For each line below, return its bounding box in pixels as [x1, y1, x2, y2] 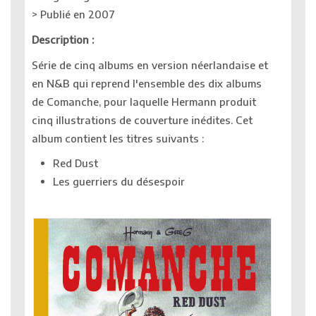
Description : [32, 32, 94, 46]
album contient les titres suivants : [32, 131, 204, 145]
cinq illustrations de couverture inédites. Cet [32, 113, 253, 126]
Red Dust [53, 156, 98, 169]
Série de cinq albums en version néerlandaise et [32, 58, 268, 71]
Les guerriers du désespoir [53, 174, 185, 188]
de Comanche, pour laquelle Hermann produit [32, 95, 256, 108]
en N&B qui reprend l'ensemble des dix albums [32, 76, 262, 90]
